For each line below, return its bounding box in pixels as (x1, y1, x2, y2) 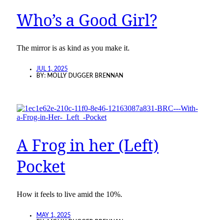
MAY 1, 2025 (36, 212, 71, 218)
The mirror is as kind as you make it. (16, 43, 130, 52)
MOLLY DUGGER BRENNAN (47, 72, 123, 79)
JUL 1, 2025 (36, 65, 68, 72)
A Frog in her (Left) (16, 135, 159, 156)
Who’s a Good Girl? (16, 9, 157, 30)
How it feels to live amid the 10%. (16, 190, 122, 198)
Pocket (16, 156, 65, 177)
